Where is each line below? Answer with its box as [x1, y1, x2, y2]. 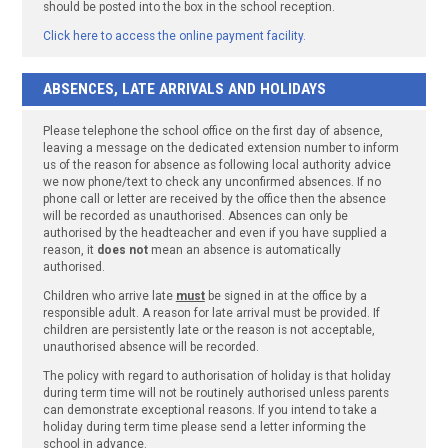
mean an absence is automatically [147, 242, 341, 257]
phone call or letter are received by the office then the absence [42, 191, 386, 206]
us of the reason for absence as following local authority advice [42, 157, 391, 172]
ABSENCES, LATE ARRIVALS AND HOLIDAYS [42, 80, 326, 99]
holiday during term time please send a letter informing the [42, 419, 366, 434]
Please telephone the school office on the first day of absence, [42, 123, 383, 138]
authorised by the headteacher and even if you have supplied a [42, 225, 387, 240]
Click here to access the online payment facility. [42, 28, 306, 43]
